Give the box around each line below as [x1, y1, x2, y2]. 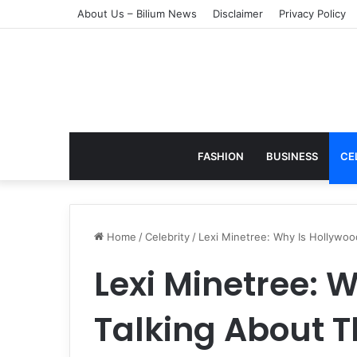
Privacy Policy [279, 7, 346, 20]
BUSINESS [265, 150, 318, 163]
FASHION [197, 150, 244, 163]
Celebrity [145, 230, 190, 243]
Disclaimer [213, 7, 263, 20]
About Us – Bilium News [77, 7, 197, 20]
